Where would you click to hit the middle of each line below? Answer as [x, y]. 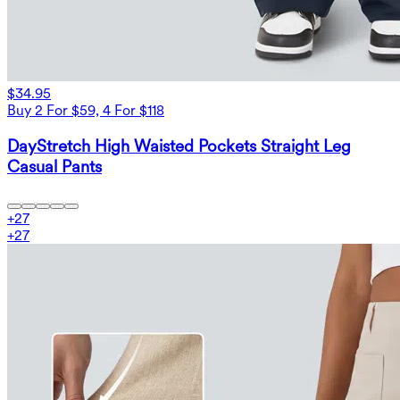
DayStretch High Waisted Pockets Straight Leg [179, 146]
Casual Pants [54, 166]
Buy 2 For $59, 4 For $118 [86, 111]
